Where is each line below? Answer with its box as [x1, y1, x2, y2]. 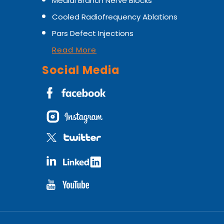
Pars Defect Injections [52, 28, 133, 38]
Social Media [42, 62, 119, 78]
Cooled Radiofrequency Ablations [52, 11, 177, 22]
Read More [52, 44, 96, 55]
